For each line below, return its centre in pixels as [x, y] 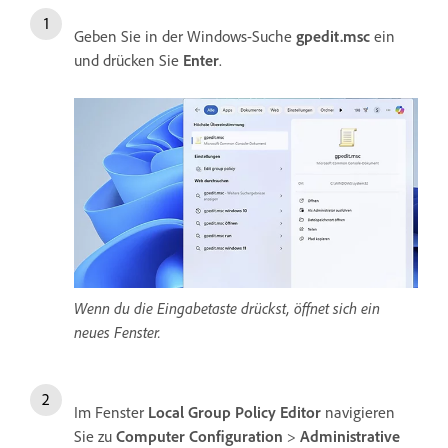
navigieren [358, 412]
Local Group [189, 412]
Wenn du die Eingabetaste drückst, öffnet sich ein [227, 308]
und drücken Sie [128, 60]
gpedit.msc [333, 36]
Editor [300, 412]
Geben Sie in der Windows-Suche [185, 36]
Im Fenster [111, 412]
